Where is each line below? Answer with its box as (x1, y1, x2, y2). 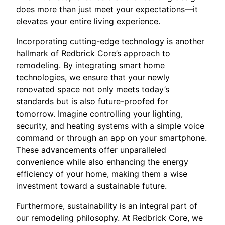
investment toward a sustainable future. (16, 180, 167, 191)
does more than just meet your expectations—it (16, 4, 198, 14)
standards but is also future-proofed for (16, 96, 168, 106)
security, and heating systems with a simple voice (16, 120, 204, 131)
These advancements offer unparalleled (16, 144, 166, 155)
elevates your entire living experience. (16, 16, 160, 26)
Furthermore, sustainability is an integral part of (16, 200, 197, 211)
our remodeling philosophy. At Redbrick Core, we (16, 212, 203, 223)
